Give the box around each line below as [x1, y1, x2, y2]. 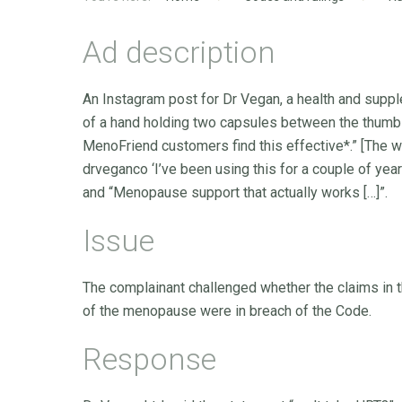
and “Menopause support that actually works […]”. [83, 184, 388, 201]
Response [83, 341, 216, 377]
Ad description [83, 34, 275, 70]
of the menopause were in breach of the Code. [83, 302, 371, 319]
